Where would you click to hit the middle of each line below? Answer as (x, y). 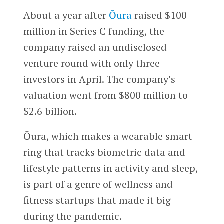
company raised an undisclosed (95, 47)
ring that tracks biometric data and (104, 152)
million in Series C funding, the (94, 31)
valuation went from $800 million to (105, 95)
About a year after (66, 15)
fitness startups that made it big (97, 200)
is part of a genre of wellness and (98, 184)
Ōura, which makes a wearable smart (108, 136)
